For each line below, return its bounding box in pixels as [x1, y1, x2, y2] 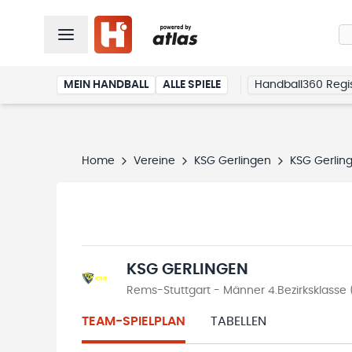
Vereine [134, 156, 175, 167]
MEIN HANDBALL [64, 79, 148, 90]
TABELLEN [211, 315, 266, 328]
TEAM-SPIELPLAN [82, 315, 185, 328]
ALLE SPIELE [163, 79, 221, 90]
